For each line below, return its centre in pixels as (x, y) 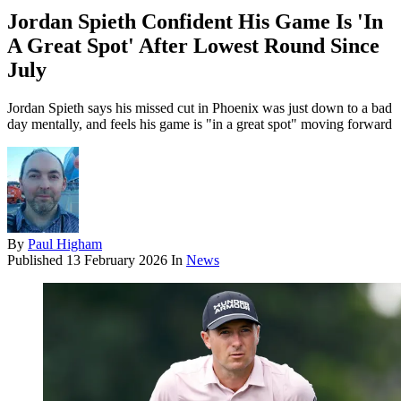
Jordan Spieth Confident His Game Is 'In (195, 22)
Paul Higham (65, 244)
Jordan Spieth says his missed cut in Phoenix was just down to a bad (200, 108)
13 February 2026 (117, 260)
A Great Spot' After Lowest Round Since (193, 46)
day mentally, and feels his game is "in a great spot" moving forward (200, 124)
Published (37, 260)
